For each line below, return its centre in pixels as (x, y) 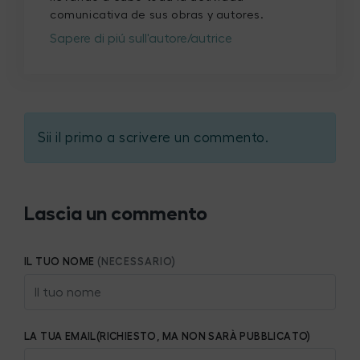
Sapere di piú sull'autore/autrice (141, 39)
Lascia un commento (116, 214)
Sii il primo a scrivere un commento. (153, 138)
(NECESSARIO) (136, 262)
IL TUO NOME (61, 262)
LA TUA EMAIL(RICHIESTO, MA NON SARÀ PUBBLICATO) (169, 336)
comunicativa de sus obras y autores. (157, 14)
